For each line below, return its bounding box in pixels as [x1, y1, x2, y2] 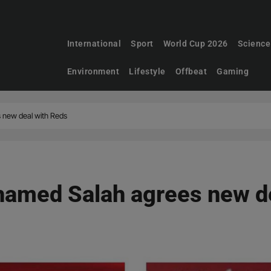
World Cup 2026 [163, 39, 228, 48]
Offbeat [175, 67, 207, 76]
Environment [67, 67, 120, 76]
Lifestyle [129, 67, 166, 76]
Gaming [217, 67, 249, 76]
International [67, 39, 122, 48]
